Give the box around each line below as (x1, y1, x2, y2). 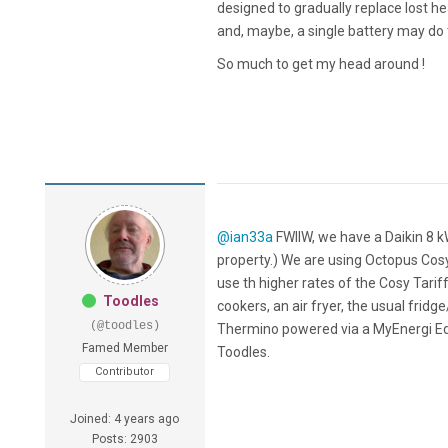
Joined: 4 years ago (70, 412, 180, 427)
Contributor (95, 365, 155, 379)
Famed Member (81, 341, 168, 356)
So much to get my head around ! (216, 56, 425, 73)
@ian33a (216, 229, 273, 246)
